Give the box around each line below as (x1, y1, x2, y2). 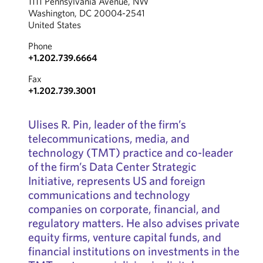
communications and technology (28, 187, 190, 202)
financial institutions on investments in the (28, 244, 240, 258)
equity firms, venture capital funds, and (28, 230, 221, 244)
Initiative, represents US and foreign (28, 173, 205, 188)
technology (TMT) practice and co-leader (28, 145, 233, 160)
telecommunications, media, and (28, 131, 190, 146)
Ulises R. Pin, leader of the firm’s (28, 117, 186, 131)
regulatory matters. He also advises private (28, 215, 240, 230)
